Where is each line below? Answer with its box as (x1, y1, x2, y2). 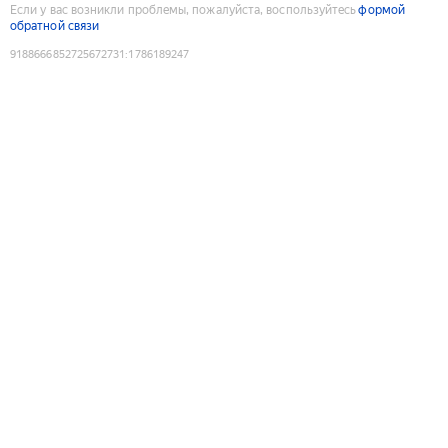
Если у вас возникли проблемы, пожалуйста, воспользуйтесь (10, 2, 357, 17)
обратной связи (10, 18, 100, 33)
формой (358, 2, 405, 17)
